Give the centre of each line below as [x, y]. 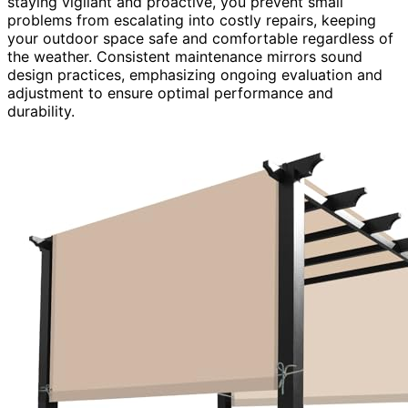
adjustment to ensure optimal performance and [170, 92]
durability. [41, 111]
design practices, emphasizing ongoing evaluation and [195, 74]
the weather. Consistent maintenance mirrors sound [185, 56]
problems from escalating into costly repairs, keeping [192, 20]
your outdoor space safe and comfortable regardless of [200, 38]
